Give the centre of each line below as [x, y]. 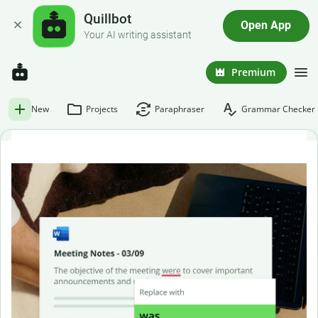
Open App [266, 26]
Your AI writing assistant [138, 35]
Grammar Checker [278, 109]
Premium [253, 72]
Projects [102, 109]
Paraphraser [180, 109]
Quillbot [108, 19]
